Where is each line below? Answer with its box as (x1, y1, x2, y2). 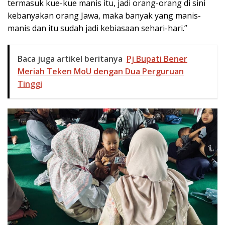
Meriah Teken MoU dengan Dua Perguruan (18, 66, 184, 77)
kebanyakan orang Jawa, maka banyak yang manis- (8, 10, 201, 22)
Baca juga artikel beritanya (18, 53, 123, 65)
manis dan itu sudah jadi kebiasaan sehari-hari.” (8, 23, 187, 34)
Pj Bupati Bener (127, 53, 187, 65)
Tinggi (18, 78, 42, 90)
